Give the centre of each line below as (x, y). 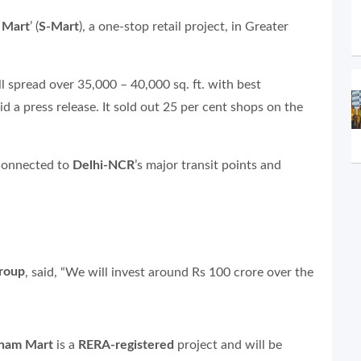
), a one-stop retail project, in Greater (184, 26)
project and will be (228, 344)
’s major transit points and (208, 165)
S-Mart (59, 26)
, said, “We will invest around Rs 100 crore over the (169, 272)
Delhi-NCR (104, 165)
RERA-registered (126, 344)
